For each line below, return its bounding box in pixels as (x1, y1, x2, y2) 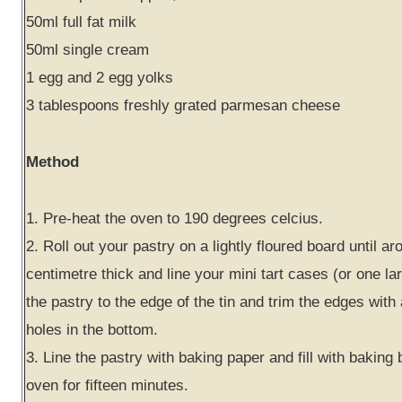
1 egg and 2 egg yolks (26, 68, 173, 86)
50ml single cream (26, 40, 149, 58)
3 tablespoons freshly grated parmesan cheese (26, 96, 340, 114)
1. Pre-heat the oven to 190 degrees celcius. (26, 209, 328, 227)
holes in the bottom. (26, 320, 158, 338)
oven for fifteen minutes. (26, 376, 188, 394)
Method (26, 153, 79, 170)
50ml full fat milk (26, 13, 136, 31)
